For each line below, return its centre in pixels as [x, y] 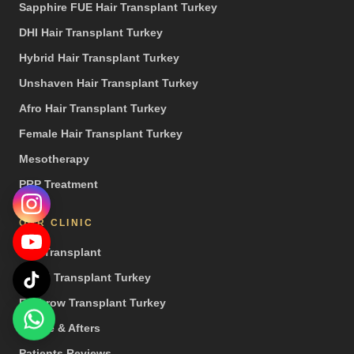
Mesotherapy [54, 158]
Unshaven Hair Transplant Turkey [109, 83]
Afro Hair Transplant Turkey [93, 108]
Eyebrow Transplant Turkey [92, 302]
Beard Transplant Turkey [85, 277]
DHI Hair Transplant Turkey [91, 32]
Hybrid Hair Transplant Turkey [99, 57]
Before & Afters [60, 328]
